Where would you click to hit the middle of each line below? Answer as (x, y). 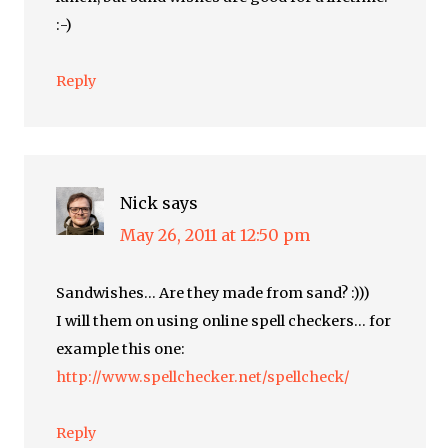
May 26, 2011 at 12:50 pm (215, 235)
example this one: (121, 349)
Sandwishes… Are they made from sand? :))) (213, 293)
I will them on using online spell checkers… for (224, 321)
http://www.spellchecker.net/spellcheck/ (203, 377)
